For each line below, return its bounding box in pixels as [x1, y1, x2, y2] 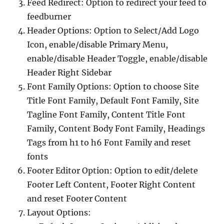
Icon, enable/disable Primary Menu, [27, 39, 168, 49]
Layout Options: [27, 207, 91, 217]
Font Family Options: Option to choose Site [27, 81, 199, 91]
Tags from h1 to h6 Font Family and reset [27, 137, 191, 147]
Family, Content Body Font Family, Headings [27, 123, 205, 133]
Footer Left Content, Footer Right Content [27, 179, 195, 189]
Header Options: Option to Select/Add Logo [27, 25, 199, 35]
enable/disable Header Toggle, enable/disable [27, 53, 207, 63]
